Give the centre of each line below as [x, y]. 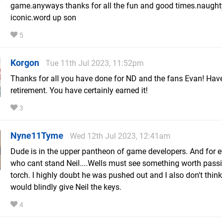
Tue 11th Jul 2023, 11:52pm [95, 63]
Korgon [25, 63]
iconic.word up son [43, 18]
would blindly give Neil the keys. [66, 187]
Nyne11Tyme [37, 136]
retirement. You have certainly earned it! [79, 91]
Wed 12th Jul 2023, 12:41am [120, 136]
